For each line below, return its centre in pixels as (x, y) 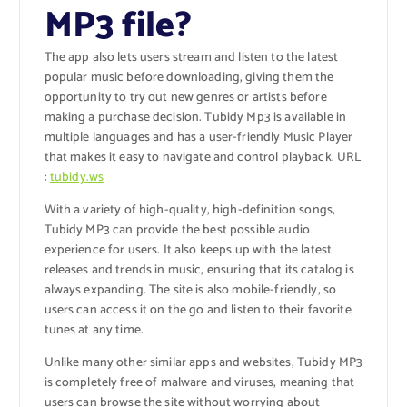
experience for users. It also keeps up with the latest (188, 251)
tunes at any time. (94, 331)
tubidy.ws (77, 178)
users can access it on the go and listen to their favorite (198, 311)
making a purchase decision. (124, 118)
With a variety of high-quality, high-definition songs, (190, 211)
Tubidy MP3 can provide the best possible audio (177, 231)
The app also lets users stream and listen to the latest (191, 58)
